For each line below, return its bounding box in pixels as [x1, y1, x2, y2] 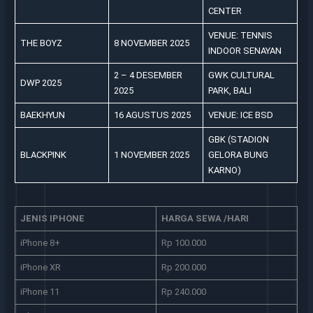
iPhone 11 [20, 286, 59, 297]
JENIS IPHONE [20, 212, 85, 224]
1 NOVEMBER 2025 [113, 150, 189, 161]
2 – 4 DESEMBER [113, 70, 182, 81]
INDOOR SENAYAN [208, 45, 282, 57]
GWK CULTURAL [208, 70, 275, 81]
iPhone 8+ [20, 237, 60, 248]
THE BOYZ [20, 38, 62, 49]
